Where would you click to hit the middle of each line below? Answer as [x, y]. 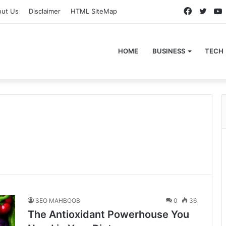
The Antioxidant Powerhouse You [108, 214]
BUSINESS [169, 51]
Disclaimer [45, 11]
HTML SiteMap [94, 11]
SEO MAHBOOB [58, 201]
